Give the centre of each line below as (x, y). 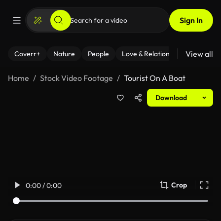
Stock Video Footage (76, 78)
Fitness (209, 54)
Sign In (191, 20)
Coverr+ (27, 54)
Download (171, 98)
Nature (64, 54)
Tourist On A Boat (155, 78)
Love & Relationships (153, 54)
